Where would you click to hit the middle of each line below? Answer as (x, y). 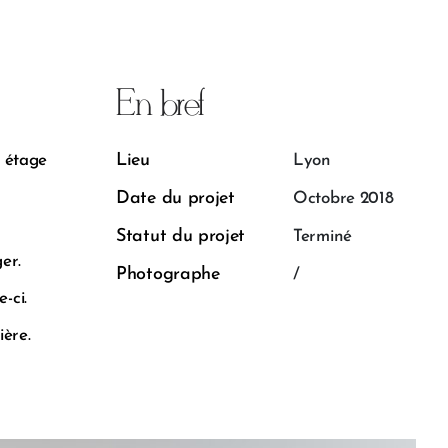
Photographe (168, 274)
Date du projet (175, 198)
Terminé (322, 236)
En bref (160, 105)
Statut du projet (181, 236)
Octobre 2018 (343, 198)
